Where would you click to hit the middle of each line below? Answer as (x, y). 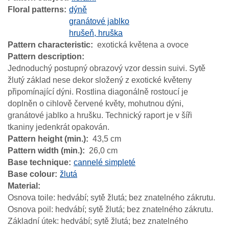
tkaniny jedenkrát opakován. (59, 127)
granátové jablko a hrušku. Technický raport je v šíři (100, 115)
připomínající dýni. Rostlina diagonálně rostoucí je (98, 91)
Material (23, 186)
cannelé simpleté (105, 162)
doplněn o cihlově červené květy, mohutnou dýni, (96, 103)
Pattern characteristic (49, 44)
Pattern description (45, 56)
